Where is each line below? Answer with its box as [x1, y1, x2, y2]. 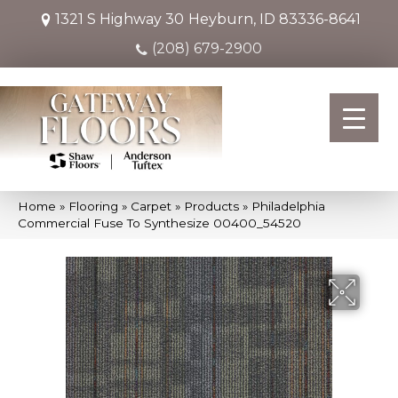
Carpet [131, 198, 171, 213]
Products [184, 198, 239, 213]
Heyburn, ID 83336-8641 [188, 11, 361, 28]
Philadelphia [251, 198, 325, 213]
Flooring [68, 198, 118, 213]
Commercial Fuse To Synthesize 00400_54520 [18, 215, 301, 230]
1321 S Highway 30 [55, 11, 184, 28]
